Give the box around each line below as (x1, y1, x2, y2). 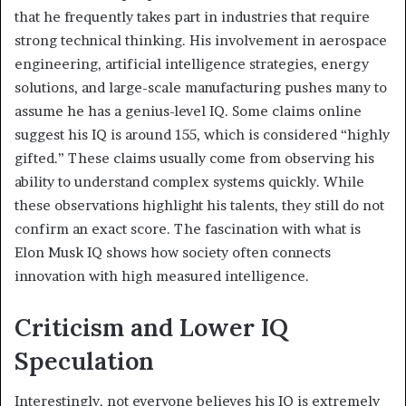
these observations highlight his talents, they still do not (14, 196, 384, 214)
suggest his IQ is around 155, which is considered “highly (14, 125, 390, 143)
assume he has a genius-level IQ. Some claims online (14, 101, 362, 120)
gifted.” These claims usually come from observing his (14, 149, 374, 167)
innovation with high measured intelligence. (14, 266, 309, 285)
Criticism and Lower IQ (14, 311, 288, 343)
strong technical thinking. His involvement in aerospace (14, 31, 387, 49)
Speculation (14, 344, 154, 376)
